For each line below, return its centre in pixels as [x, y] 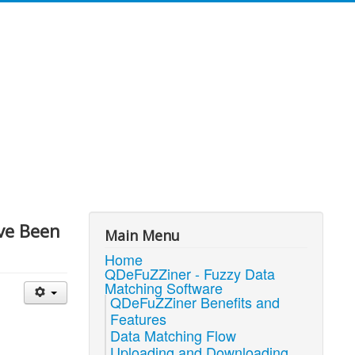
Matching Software [164, 288]
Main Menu [143, 235]
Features [139, 319]
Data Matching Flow [174, 335]
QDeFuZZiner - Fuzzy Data [190, 273]
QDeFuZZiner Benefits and [195, 302]
